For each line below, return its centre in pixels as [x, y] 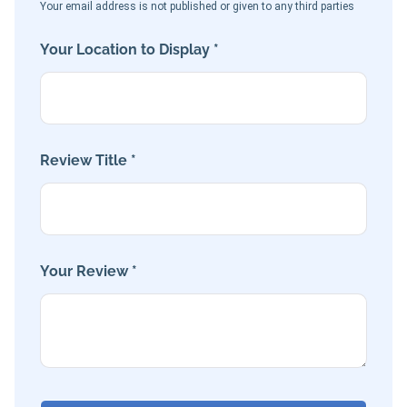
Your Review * [89, 272]
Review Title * [88, 161]
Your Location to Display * [129, 50]
